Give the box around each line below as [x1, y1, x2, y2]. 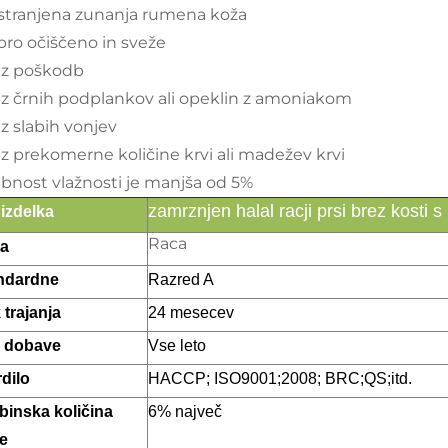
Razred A [148, 271, 214, 288]
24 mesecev [148, 304, 234, 321]
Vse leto [148, 337, 206, 354]
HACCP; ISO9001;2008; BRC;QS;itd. [148, 370, 412, 387]
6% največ [148, 403, 222, 420]
